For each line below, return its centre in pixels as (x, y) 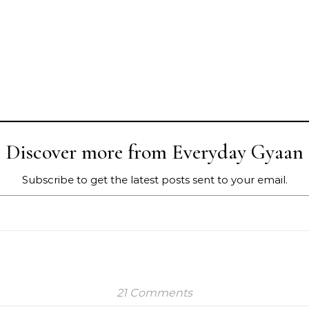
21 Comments (154, 293)
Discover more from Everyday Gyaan (154, 152)
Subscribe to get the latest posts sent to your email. (154, 180)
